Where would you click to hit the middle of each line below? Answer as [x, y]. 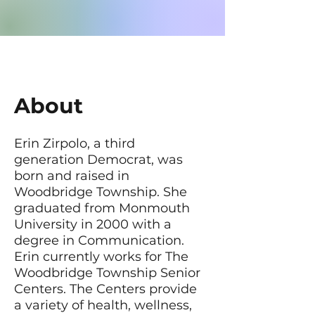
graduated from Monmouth [102, 208]
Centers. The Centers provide [105, 289]
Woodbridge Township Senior [107, 273]
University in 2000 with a [93, 224]
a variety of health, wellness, [103, 305]
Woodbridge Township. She [101, 192]
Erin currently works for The [101, 257]
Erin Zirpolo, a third [75, 143]
